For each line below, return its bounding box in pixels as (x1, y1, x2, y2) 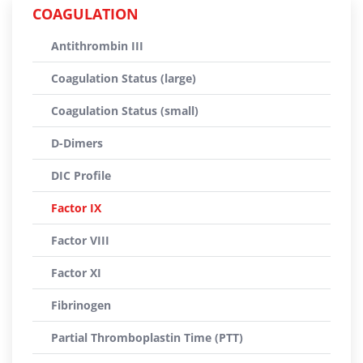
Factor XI (51, 265, 101, 280)
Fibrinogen (51, 297, 111, 313)
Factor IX (51, 200, 101, 216)
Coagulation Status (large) (51, 70, 196, 86)
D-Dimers (51, 135, 103, 151)
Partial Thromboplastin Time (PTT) (51, 330, 243, 345)
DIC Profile (51, 168, 111, 183)
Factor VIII (51, 233, 109, 248)
